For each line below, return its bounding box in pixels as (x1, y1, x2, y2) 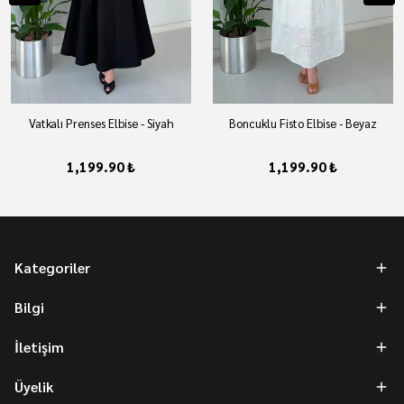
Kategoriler (14, 258, 90, 277)
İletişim (14, 337, 64, 356)
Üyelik (14, 377, 53, 396)
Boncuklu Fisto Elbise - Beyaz (229, 115, 377, 131)
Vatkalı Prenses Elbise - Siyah (28, 115, 174, 131)
